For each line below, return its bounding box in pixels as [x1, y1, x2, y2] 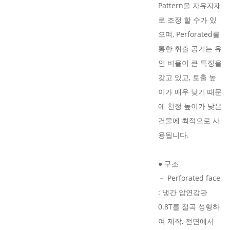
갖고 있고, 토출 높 [158, 72, 216, 82]
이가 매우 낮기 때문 [158, 87, 222, 97]
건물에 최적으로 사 [158, 116, 220, 125]
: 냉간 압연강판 [158, 187, 207, 197]
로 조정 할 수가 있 [158, 15, 217, 25]
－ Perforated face [158, 173, 220, 183]
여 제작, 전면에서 [158, 216, 214, 226]
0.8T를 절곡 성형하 [158, 202, 220, 212]
